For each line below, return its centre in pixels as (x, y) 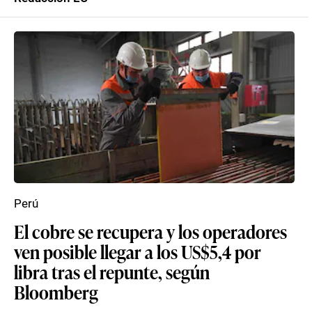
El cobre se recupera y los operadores (150, 231)
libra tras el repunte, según (112, 272)
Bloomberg (56, 292)
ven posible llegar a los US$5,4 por (138, 251)
